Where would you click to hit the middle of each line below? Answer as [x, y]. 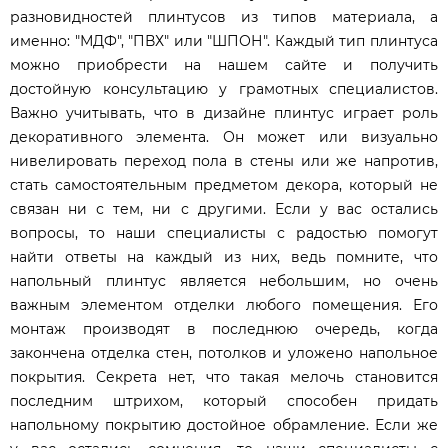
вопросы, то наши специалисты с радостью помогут [224, 233]
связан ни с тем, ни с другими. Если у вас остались [224, 209]
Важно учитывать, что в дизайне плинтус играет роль [224, 113]
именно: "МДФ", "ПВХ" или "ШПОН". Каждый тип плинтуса [224, 41]
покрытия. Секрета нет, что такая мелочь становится [224, 377]
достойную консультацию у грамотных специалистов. [224, 89]
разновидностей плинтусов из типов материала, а [224, 17]
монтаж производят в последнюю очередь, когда [224, 329]
